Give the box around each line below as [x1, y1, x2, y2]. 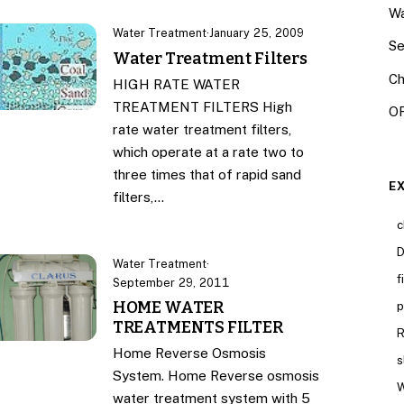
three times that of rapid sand [112, 166, 301, 182]
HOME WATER [112, 298, 225, 318]
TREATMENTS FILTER [112, 317, 283, 338]
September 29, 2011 [112, 275, 230, 289]
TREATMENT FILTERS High [112, 98, 292, 115]
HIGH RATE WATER [112, 76, 240, 92]
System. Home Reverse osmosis [112, 367, 319, 383]
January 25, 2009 [208, 26, 304, 41]
